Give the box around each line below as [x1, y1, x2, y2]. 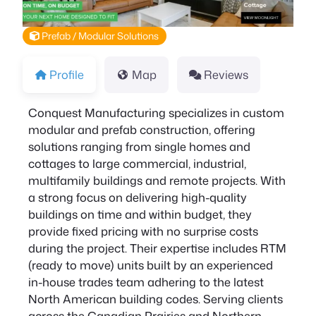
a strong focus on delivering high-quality [28, 188, 247, 205]
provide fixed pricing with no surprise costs [28, 222, 258, 239]
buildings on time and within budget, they [28, 205, 252, 222]
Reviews [204, 66, 249, 83]
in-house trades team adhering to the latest [28, 273, 264, 290]
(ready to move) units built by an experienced [28, 256, 273, 273]
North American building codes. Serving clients [28, 290, 283, 307]
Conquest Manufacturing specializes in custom [28, 104, 284, 121]
